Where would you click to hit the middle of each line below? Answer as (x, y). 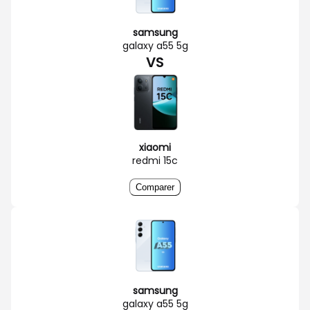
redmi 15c (155, 160)
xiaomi (155, 147)
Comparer (155, 187)
